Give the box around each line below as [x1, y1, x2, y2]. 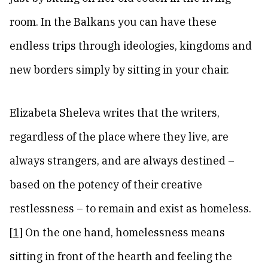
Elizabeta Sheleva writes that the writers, [10, 106, 220, 120]
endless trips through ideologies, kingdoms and [10, 39, 252, 53]
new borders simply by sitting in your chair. [10, 63, 229, 77]
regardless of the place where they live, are [10, 130, 229, 144]
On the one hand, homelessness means [23, 226, 225, 239]
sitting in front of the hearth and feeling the [10, 249, 232, 263]
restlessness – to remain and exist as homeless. [10, 202, 251, 215]
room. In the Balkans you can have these [10, 15, 217, 29]
